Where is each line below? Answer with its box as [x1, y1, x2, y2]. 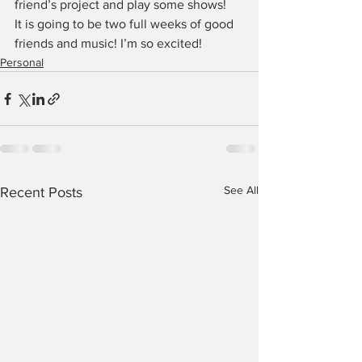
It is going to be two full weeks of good [15, 17, 237, 31]
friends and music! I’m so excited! [15, 36, 202, 50]
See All [224, 183, 259, 196]
